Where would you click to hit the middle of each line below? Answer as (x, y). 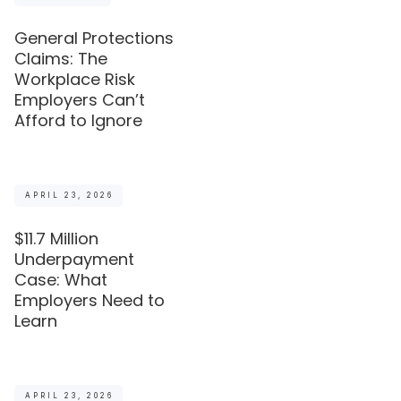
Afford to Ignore (79, 120)
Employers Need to (90, 300)
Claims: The (61, 58)
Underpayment (75, 259)
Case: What (61, 279)
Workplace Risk (75, 79)
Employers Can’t (80, 99)
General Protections (94, 38)
